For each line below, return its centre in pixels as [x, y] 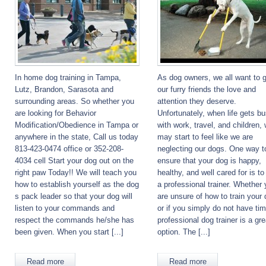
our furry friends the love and [207, 89]
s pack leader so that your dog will [74, 196]
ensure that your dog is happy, [209, 161]
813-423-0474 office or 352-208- [69, 149]
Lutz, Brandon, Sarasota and [64, 89]
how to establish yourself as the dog [77, 184]
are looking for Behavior [56, 113]
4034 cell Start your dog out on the [74, 161]
